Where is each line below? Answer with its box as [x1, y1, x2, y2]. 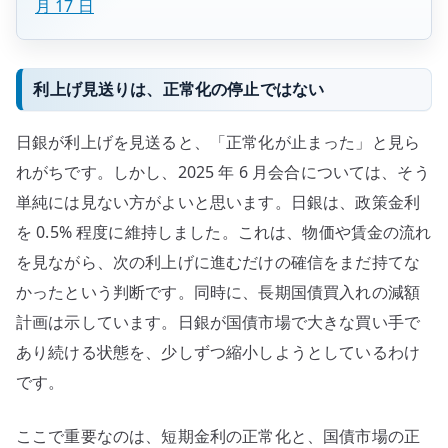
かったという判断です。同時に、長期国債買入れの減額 [16, 281, 420, 304]
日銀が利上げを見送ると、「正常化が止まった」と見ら [16, 131, 420, 154]
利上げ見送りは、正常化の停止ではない [33, 77, 325, 100]
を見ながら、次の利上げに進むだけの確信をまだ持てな [16, 251, 421, 274]
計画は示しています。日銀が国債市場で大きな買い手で [16, 311, 421, 334]
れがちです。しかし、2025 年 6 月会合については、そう [16, 161, 430, 184]
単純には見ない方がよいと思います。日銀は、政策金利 [16, 191, 420, 214]
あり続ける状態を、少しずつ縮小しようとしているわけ [16, 341, 420, 364]
